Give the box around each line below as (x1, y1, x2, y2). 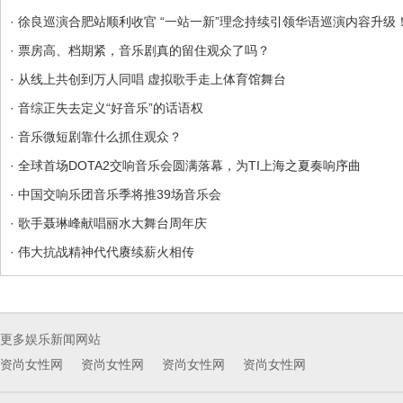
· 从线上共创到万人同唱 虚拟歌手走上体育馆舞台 (10, 71, 286, 86)
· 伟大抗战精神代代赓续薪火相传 (10, 244, 194, 259)
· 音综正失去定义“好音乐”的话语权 (10, 100, 203, 115)
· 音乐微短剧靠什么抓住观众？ (10, 129, 182, 144)
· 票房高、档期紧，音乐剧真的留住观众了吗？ (10, 42, 270, 58)
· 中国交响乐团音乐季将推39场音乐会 (10, 186, 221, 201)
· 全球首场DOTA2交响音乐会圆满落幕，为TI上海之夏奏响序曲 (10, 157, 361, 173)
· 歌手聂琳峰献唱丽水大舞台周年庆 (10, 215, 207, 230)
